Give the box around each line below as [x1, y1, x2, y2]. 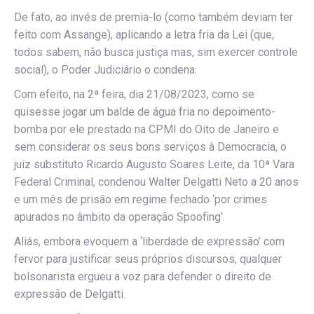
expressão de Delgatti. [14, 287, 125, 301]
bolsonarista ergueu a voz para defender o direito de [14, 270, 271, 283]
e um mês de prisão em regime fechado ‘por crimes [14, 193, 267, 206]
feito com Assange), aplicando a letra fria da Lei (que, [14, 28, 274, 41]
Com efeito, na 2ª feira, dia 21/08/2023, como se [14, 88, 254, 101]
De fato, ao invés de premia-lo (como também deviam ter [14, 11, 293, 24]
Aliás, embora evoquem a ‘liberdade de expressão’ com [14, 235, 285, 248]
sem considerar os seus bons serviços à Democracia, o [14, 140, 287, 153]
